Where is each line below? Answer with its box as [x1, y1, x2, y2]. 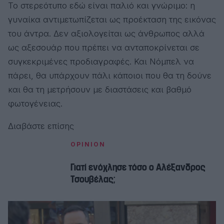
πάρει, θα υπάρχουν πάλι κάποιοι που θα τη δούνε [8, 70, 211, 81]
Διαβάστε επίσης [8, 121, 74, 131]
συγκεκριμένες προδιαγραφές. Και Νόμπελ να [8, 56, 194, 67]
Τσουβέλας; [70, 173, 115, 186]
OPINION [70, 140, 105, 148]
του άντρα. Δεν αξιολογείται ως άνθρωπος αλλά [8, 28, 204, 39]
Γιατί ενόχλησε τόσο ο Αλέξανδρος [70, 161, 205, 174]
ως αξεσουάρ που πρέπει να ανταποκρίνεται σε [8, 42, 199, 53]
